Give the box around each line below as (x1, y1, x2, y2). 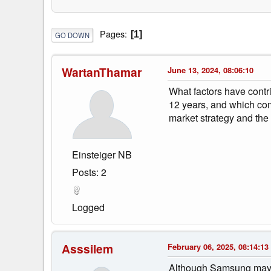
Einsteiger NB (72, 147, 132, 162)
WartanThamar (62, 63, 142, 80)
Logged (72, 200, 105, 214)
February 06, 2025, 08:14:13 (168, 240, 269, 252)
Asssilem (62, 240, 113, 257)
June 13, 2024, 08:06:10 (168, 64, 253, 76)
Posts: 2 (72, 165, 106, 179)
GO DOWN (55, 30, 90, 40)
